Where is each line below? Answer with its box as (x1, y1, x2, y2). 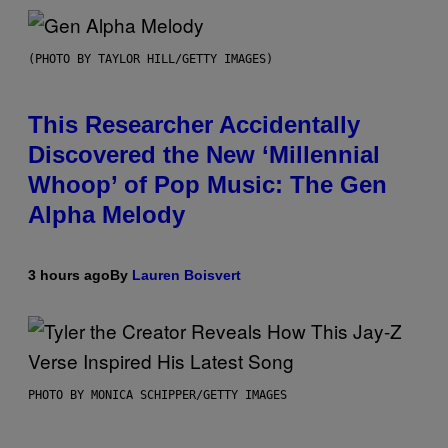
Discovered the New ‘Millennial (28, 140, 380, 168)
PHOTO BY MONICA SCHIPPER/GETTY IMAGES (28, 387, 287, 402)
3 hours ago (28, 266, 110, 283)
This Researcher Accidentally (28, 110, 360, 138)
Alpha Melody (28, 200, 185, 228)
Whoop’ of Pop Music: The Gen (28, 170, 387, 198)
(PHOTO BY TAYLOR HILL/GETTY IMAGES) (28, 51, 273, 66)
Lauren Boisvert (132, 266, 241, 283)
